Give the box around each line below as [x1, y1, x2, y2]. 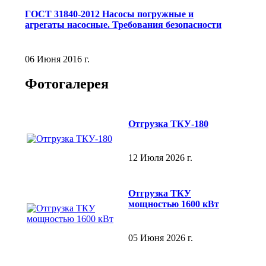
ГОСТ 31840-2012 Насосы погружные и [25, 9, 194, 20]
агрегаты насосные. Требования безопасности [25, 20, 221, 30]
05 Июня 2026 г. [128, 232, 193, 243]
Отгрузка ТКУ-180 [128, 118, 208, 129]
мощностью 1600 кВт [128, 198, 219, 209]
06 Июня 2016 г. [25, 53, 90, 64]
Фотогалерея [25, 76, 109, 92]
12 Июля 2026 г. [128, 152, 192, 163]
